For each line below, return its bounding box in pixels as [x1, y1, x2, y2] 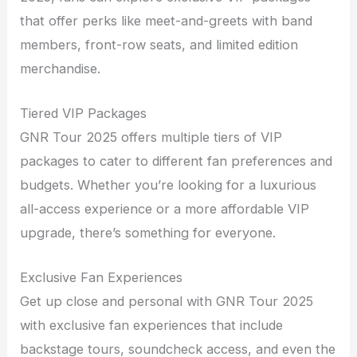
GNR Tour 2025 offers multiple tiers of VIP [20, 128, 283, 145]
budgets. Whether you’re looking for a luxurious [20, 176, 317, 193]
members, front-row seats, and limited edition [20, 36, 299, 53]
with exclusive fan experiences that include [20, 317, 284, 334]
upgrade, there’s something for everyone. [20, 224, 277, 241]
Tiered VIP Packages [20, 104, 147, 121]
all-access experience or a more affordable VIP [20, 200, 310, 217]
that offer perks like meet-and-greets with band [20, 12, 313, 29]
